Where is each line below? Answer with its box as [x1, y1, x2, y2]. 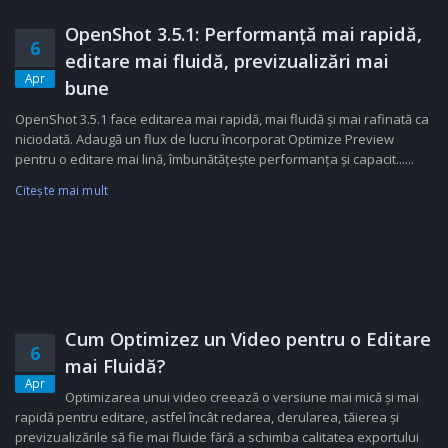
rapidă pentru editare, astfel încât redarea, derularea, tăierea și [15, 408, 399, 426]
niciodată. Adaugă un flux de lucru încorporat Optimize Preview [15, 130, 394, 148]
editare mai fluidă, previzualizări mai [65, 49, 389, 73]
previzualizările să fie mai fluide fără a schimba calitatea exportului [15, 428, 419, 446]
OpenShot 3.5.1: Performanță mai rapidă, [65, 22, 422, 46]
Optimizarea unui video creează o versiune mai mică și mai [65, 388, 419, 406]
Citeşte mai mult [15, 182, 108, 198]
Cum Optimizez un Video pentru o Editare [65, 327, 431, 351]
